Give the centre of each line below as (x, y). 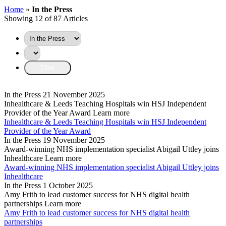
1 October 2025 (68, 186)
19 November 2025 (74, 140)
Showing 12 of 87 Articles (46, 19)
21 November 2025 (74, 95)
